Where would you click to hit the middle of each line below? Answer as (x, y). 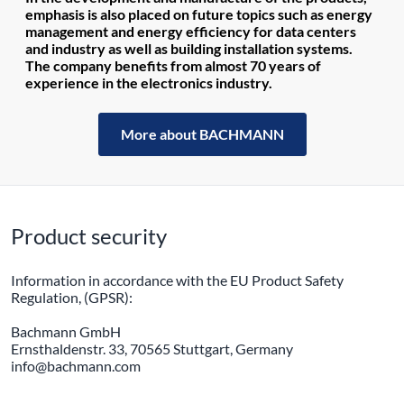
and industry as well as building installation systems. (189, 48)
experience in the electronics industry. (149, 83)
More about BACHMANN (202, 134)
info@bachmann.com (76, 366)
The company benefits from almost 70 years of (173, 65)
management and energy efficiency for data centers (191, 31)
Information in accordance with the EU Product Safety (177, 280)
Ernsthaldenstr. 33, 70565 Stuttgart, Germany (152, 349)
